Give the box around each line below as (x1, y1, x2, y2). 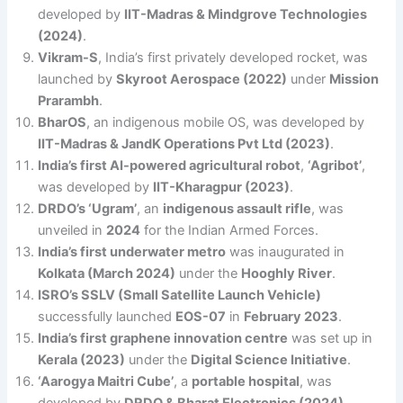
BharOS (38, 113, 87, 130)
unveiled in (38, 221, 107, 238)
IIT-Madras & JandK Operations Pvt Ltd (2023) (38, 135, 331, 152)
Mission (329, 70, 380, 87)
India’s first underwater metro (38, 243, 227, 260)
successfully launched (38, 308, 176, 325)
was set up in (288, 329, 373, 346)
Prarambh (38, 92, 100, 109)
